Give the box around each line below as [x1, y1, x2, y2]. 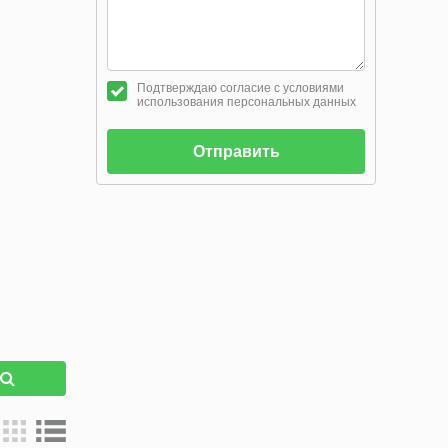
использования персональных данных [137, 95, 356, 109]
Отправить [192, 143, 280, 160]
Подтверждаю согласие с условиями [137, 81, 344, 95]
